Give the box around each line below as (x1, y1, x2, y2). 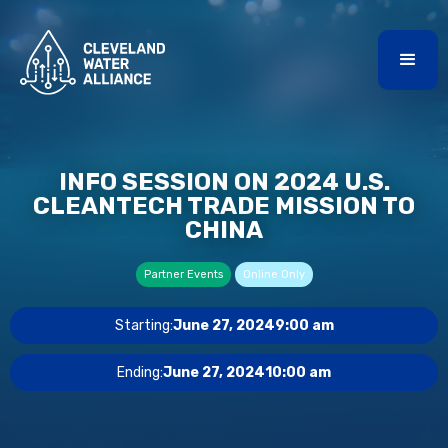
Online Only (242, 268, 305, 281)
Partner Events (143, 268, 223, 281)
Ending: (117, 364, 163, 381)
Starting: (114, 317, 173, 334)
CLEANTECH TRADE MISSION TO (33, 192, 415, 220)
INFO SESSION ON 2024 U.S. (58, 168, 390, 196)
